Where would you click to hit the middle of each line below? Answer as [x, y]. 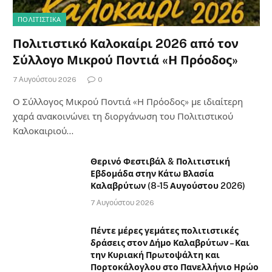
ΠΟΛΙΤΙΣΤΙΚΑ [39, 19]
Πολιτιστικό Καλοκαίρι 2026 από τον [126, 43]
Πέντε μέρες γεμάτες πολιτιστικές [165, 230]
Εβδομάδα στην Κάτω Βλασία [152, 173]
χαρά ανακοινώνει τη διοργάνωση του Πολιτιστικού [123, 116]
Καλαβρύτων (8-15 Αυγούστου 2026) [168, 185]
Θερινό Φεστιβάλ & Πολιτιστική [160, 161]
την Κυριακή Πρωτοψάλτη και [155, 255]
